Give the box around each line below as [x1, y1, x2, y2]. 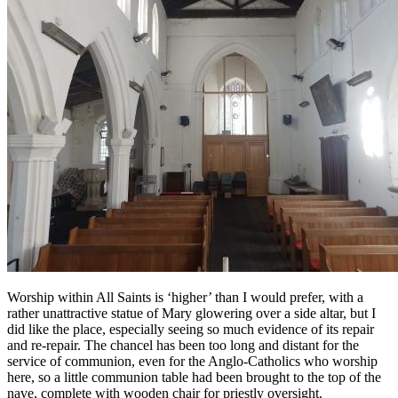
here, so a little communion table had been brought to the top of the [7, 369, 381, 385]
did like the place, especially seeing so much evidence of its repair [7, 321, 374, 337]
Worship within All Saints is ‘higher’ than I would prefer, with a [7, 289, 363, 305]
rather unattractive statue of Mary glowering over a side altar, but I [7, 305, 376, 321]
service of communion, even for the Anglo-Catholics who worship [7, 353, 378, 369]
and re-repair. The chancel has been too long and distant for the [7, 337, 359, 353]
